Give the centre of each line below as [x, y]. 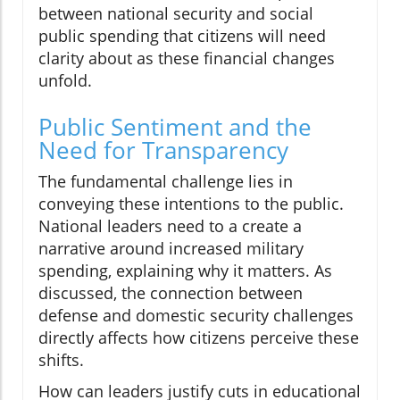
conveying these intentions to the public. [191, 204]
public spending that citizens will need [182, 36]
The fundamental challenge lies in [166, 182]
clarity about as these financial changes [187, 58]
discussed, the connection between [171, 293]
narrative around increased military [171, 249]
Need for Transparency [163, 150]
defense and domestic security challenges [196, 316]
